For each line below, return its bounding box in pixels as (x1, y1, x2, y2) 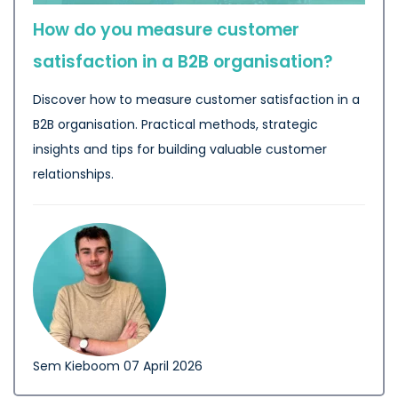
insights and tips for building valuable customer (33, 140, 327, 159)
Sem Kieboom (33, 357, 120, 376)
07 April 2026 (123, 357, 203, 376)
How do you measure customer (33, 18, 299, 43)
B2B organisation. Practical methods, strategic (33, 115, 318, 134)
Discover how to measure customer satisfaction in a (33, 91, 360, 109)
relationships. (33, 165, 114, 184)
